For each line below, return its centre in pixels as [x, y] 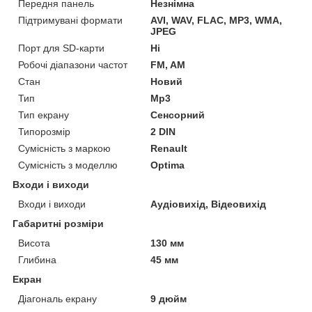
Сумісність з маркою [64, 149]
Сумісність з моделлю [68, 165]
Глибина [37, 260]
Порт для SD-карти [61, 48]
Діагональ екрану [57, 299]
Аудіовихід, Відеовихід [209, 204]
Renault [169, 149]
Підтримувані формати [70, 21]
